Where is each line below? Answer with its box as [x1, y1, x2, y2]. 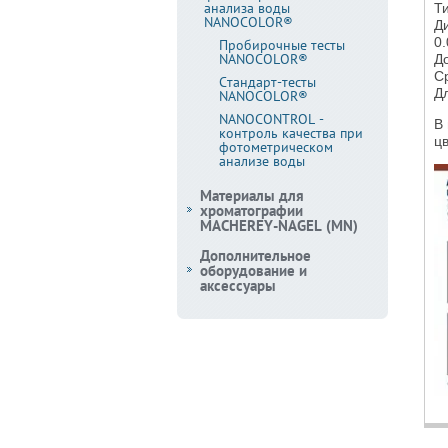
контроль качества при [219, 124, 363, 142]
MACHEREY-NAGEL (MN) [200, 216, 358, 235]
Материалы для [200, 186, 304, 205]
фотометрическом [219, 138, 333, 156]
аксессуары [200, 276, 276, 295]
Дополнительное [200, 246, 311, 265]
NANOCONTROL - [219, 110, 324, 128]
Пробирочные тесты [219, 36, 345, 54]
